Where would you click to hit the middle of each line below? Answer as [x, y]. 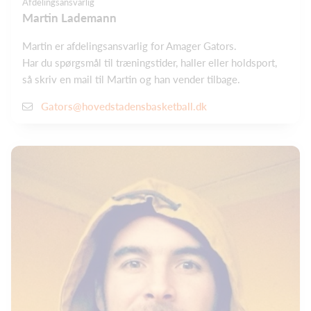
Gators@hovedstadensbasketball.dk [124, 107]
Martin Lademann [69, 17]
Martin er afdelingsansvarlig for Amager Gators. [129, 45]
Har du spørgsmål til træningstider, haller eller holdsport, [150, 62]
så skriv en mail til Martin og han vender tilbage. [131, 79]
